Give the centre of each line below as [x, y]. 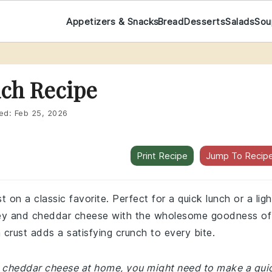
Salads [240, 21]
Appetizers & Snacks [113, 21]
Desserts [205, 21]
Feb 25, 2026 [41, 113]
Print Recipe [162, 156]
